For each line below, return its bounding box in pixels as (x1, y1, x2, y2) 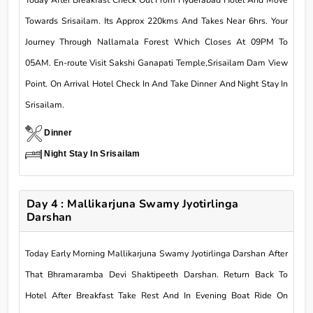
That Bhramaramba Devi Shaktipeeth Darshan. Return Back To (25, 269, 288, 281)
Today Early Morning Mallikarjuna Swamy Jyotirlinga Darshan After (25, 248, 288, 260)
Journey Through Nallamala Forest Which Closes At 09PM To (25, 36, 288, 48)
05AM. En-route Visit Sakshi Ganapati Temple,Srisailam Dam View (25, 57, 288, 69)
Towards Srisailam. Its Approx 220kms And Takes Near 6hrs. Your (25, 15, 288, 27)
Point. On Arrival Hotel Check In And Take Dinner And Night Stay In (25, 78, 288, 90)
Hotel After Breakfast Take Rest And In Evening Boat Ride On (25, 290, 288, 302)
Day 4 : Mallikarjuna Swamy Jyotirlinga (26, 196, 239, 212)
